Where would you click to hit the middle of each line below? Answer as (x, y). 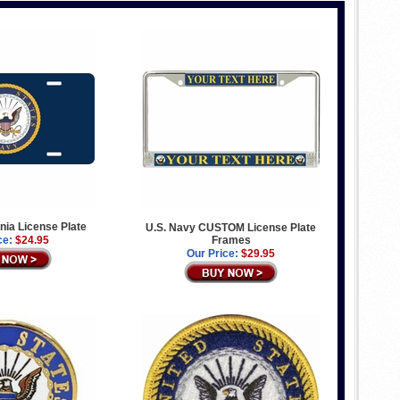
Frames (231, 240)
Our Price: (213, 253)
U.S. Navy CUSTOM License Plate (231, 227)
